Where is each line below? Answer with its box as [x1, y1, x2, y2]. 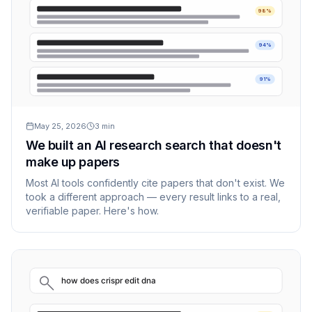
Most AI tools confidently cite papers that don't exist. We [26, 177, 285, 189]
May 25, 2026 [34, 121, 86, 132]
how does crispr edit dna [61, 276, 157, 286]
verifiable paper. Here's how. [26, 205, 159, 217]
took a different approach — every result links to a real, [26, 191, 281, 203]
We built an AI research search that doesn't [26, 138, 281, 153]
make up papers [26, 155, 120, 170]
